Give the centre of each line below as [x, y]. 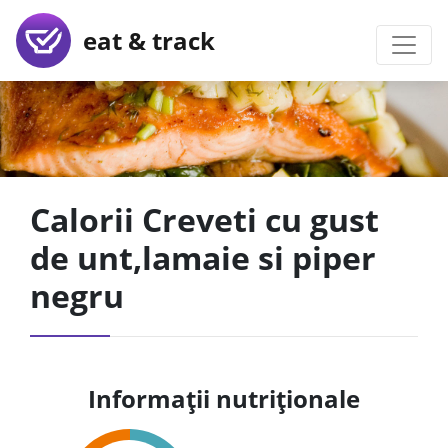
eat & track [143, 40]
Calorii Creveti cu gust [204, 219]
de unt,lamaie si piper [203, 257]
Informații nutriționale [224, 398]
